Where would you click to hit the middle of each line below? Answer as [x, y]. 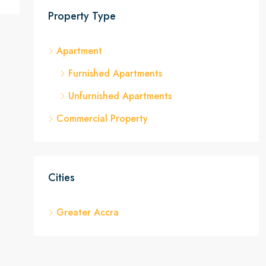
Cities [61, 178]
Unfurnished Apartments [120, 96]
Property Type [82, 16]
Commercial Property [102, 118]
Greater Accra [87, 212]
